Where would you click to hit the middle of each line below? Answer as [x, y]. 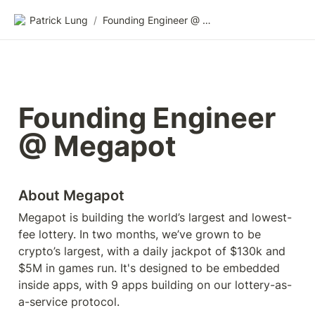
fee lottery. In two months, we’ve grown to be [140, 234]
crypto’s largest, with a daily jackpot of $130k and [152, 251]
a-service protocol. [69, 302]
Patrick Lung [59, 20]
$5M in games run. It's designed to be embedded [149, 268]
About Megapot [71, 195]
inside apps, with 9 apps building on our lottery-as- [155, 285]
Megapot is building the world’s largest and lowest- [155, 217]
